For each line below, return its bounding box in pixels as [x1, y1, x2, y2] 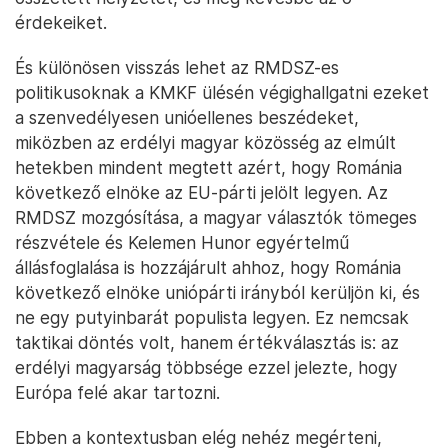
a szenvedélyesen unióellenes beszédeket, [15, 107, 359, 129]
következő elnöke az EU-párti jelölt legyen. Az [15, 182, 388, 204]
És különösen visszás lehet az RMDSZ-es [15, 57, 339, 79]
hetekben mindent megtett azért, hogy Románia [15, 157, 402, 179]
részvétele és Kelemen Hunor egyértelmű [15, 232, 349, 254]
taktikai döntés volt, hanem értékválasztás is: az [15, 332, 399, 354]
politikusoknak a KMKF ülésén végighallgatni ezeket [15, 82, 429, 104]
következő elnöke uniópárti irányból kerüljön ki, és [15, 282, 420, 304]
